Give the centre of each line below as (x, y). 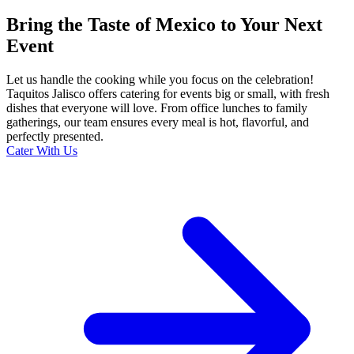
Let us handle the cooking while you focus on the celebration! (160, 80)
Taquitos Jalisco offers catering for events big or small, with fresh (168, 94)
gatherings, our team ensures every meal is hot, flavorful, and (158, 122)
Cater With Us (42, 151)
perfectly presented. (55, 137)
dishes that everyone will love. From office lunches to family (157, 108)
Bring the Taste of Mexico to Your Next (164, 25)
